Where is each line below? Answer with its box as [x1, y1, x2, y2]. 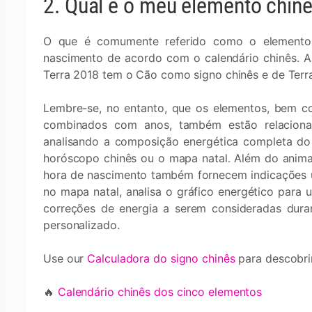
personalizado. [43, 218, 120, 232]
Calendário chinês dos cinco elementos [57, 285, 263, 299]
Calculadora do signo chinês [87, 251, 239, 265]
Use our [43, 251, 88, 265]
